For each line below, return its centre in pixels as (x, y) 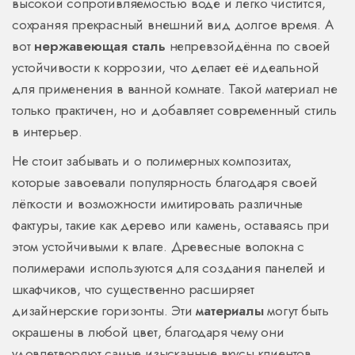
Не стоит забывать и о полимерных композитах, (152, 161)
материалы (230, 311)
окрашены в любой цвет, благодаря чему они (148, 332)
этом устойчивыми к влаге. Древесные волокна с (158, 247)
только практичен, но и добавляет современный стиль (174, 111)
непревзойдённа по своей (248, 46)
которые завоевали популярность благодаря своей (165, 183)
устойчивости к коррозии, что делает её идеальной (166, 68)
